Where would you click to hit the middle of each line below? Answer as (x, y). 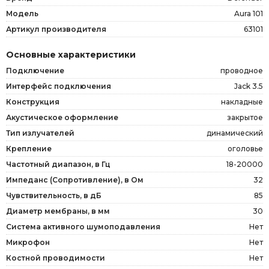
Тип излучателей (40, 133)
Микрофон (28, 242)
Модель (22, 13)
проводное (242, 70)
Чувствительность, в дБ (54, 195)
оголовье (245, 148)
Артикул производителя (56, 29)
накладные (242, 101)
